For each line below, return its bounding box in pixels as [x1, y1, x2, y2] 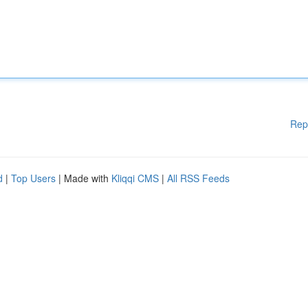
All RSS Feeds [167, 171, 230, 185]
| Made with [56, 171, 111, 185]
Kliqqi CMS [111, 171, 159, 185]
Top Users [11, 171, 56, 185]
